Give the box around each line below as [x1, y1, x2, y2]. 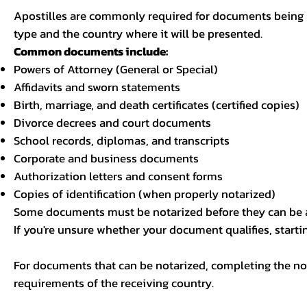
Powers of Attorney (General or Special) [14, 61, 219, 79]
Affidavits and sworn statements [14, 79, 181, 97]
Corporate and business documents [14, 150, 199, 168]
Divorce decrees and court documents [14, 114, 212, 132]
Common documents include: [14, 43, 169, 61]
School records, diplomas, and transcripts [14, 132, 230, 150]
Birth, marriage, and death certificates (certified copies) [14, 97, 300, 114]
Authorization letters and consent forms [14, 168, 223, 186]
